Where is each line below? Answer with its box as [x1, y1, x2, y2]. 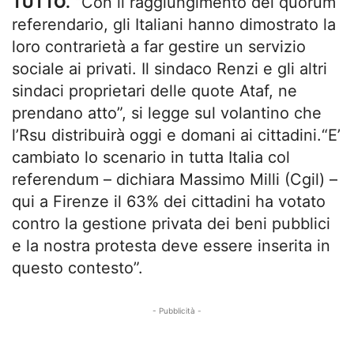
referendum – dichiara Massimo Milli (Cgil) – [12, 170, 337, 189]
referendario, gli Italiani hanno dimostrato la [12, 15, 336, 34]
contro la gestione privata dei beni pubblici [12, 214, 330, 233]
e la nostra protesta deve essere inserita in [12, 236, 330, 255]
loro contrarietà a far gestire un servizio [12, 37, 306, 56]
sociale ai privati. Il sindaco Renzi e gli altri [12, 59, 327, 78]
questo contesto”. [12, 258, 143, 277]
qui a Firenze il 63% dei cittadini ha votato [12, 192, 326, 211]
